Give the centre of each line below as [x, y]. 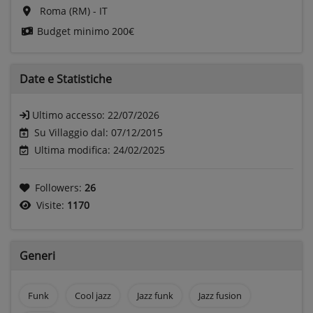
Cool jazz [93, 295]
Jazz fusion [220, 295]
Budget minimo [73, 31]
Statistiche [84, 79]
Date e [38, 79]
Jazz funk [155, 295]
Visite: [52, 205]
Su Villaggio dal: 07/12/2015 [99, 132]
